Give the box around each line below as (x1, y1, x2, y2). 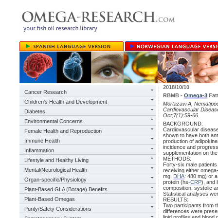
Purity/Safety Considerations (24, 206, 91, 212)
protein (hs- (163, 179, 190, 185)
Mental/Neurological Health (24, 167, 87, 173)
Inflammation (24, 147, 54, 153)
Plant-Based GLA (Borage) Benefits (24, 186, 108, 192)
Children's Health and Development (24, 99, 107, 105)
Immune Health (24, 138, 60, 144)
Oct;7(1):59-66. (163, 112, 200, 118)
